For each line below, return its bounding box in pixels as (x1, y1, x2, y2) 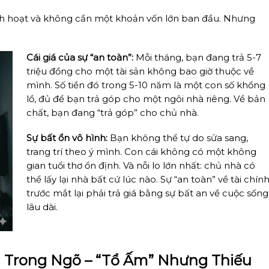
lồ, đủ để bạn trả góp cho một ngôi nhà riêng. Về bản (26, 93, 265, 104)
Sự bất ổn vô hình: (26, 133, 107, 144)
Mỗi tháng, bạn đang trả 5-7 (133, 52, 261, 63)
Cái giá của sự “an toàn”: (26, 52, 133, 63)
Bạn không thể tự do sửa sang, (107, 133, 248, 144)
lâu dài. (26, 202, 58, 213)
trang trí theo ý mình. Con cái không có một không (26, 147, 256, 158)
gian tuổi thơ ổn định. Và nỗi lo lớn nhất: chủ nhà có (26, 160, 255, 172)
